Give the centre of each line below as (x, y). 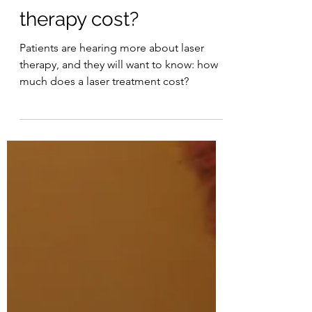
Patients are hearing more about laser (112, 83)
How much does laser (117, 27)
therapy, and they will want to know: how (119, 99)
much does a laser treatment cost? (104, 116)
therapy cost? (79, 54)
